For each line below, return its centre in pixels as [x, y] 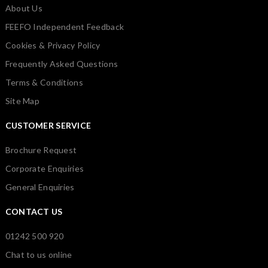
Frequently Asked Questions [62, 63]
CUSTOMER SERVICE [48, 125]
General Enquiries [40, 187]
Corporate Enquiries [45, 168]
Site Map [22, 100]
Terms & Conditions [44, 82]
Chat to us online [39, 254]
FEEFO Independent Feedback [65, 26]
